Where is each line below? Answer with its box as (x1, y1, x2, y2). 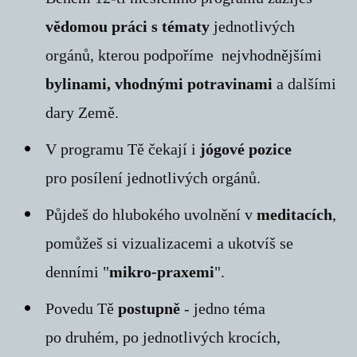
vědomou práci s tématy (45, 18, 210, 36)
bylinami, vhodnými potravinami (45, 75, 273, 93)
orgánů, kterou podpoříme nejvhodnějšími (45, 46, 323, 65)
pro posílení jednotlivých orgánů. (45, 169, 261, 187)
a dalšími (273, 75, 337, 93)
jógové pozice (200, 140, 292, 159)
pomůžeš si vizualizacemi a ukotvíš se (45, 234, 294, 253)
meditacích (253, 206, 333, 224)
